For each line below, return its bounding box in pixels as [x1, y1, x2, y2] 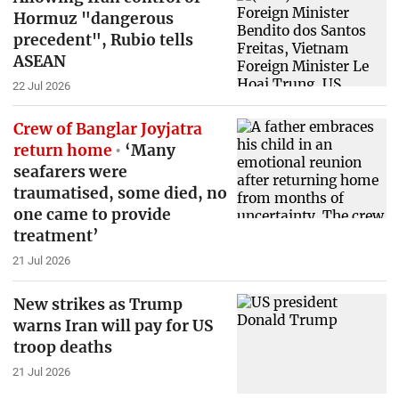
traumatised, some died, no [12, 183, 227, 204]
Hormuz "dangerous [12, 8, 174, 28]
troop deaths [12, 337, 112, 357]
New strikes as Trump [12, 294, 183, 314]
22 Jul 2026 [12, 78, 70, 93]
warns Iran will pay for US [12, 315, 213, 336]
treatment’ [12, 226, 99, 247]
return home [12, 141, 112, 161]
